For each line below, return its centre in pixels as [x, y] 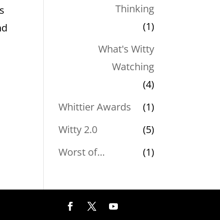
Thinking [135, 8]
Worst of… [82, 152]
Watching [133, 66]
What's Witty [126, 49]
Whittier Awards [95, 107]
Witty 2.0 [78, 129]
